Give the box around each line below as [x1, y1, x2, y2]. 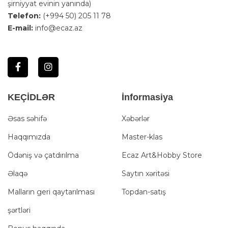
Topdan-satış [122, 187, 166, 196]
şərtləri [8, 205, 31, 215]
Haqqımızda [8, 132, 50, 141]
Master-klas [122, 132, 162, 141]
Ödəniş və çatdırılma [8, 150, 79, 160]
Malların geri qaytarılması [8, 187, 95, 196]
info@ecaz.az [35, 23, 82, 33]
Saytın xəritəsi [122, 168, 169, 178]
